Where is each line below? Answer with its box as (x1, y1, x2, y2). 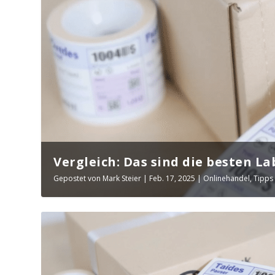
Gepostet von (53, 172, 103, 184)
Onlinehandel (203, 172, 250, 184)
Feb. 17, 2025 (149, 172, 196, 184)
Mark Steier (103, 172, 142, 184)
